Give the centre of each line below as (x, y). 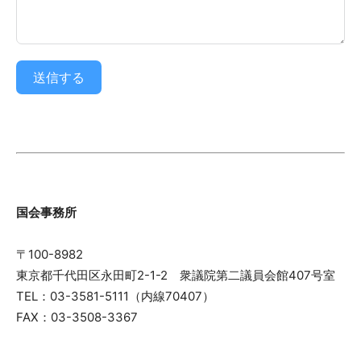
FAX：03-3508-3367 (77, 317)
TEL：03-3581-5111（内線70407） (115, 296)
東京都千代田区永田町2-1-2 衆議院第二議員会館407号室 (176, 275)
